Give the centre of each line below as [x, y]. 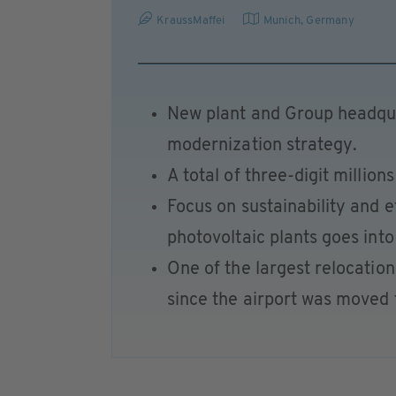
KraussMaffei [191, 21]
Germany [330, 21]
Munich [282, 21]
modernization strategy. [263, 146]
